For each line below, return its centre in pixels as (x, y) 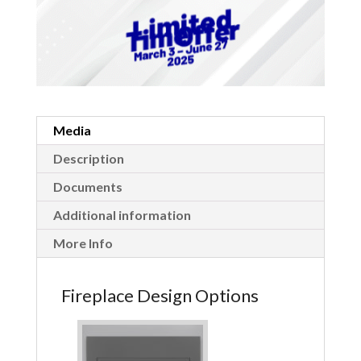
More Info (83, 243)
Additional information (122, 214)
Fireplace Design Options (160, 295)
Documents (87, 186)
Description (88, 158)
